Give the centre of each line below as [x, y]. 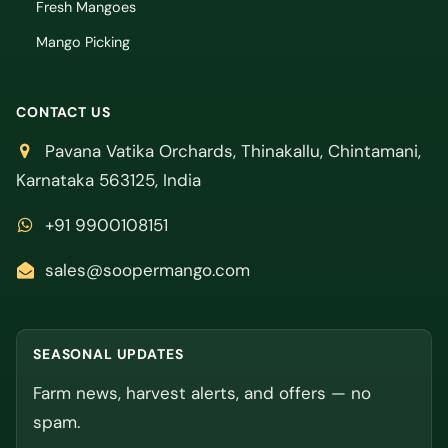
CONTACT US [63, 111]
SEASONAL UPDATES [108, 353]
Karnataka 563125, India [108, 179]
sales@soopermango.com [148, 269]
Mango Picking [83, 41]
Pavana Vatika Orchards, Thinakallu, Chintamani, [231, 150]
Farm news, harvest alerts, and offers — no [202, 392]
